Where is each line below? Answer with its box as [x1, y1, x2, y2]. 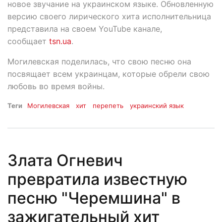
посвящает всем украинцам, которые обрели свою [7, 68, 210, 79]
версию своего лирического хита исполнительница [7, 11, 211, 21]
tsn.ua [49, 36, 71, 46]
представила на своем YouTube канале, [7, 23, 162, 34]
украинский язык [130, 101, 184, 110]
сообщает [7, 36, 49, 46]
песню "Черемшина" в [7, 188, 180, 208]
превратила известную [7, 169, 187, 189]
